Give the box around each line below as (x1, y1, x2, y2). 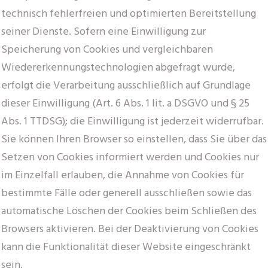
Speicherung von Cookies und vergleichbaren (1, 41, 213, 59)
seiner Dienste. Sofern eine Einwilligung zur (1, 23, 206, 41)
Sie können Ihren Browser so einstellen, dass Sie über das (1, 130, 267, 148)
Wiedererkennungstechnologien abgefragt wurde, (1, 59, 235, 77)
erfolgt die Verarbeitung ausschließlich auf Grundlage (1, 77, 251, 95)
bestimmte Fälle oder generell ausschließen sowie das (1, 184, 252, 202)
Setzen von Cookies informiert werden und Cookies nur (1, 148, 259, 166)
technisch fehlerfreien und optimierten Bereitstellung (1, 5, 256, 23)
